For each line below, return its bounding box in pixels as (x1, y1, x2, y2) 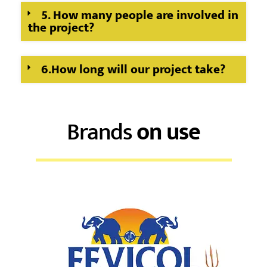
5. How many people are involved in (41, 4, 239, 26)
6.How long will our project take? (41, 58, 226, 80)
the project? (27, 17, 94, 38)
